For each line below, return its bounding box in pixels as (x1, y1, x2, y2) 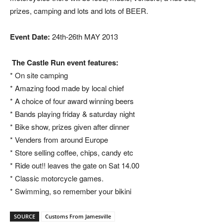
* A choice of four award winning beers (10, 96, 134, 107)
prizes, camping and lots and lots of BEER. (10, 5, 148, 16)
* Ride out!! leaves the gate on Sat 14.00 (10, 160, 139, 171)
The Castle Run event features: (10, 57, 118, 68)
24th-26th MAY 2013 (50, 31, 118, 42)
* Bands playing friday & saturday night (10, 109, 135, 119)
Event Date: (10, 31, 50, 43)
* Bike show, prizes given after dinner (10, 121, 129, 132)
